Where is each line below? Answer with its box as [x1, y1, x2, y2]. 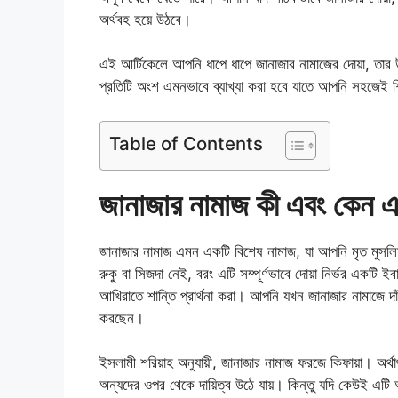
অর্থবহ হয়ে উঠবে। [99, 10, 191, 28]
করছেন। [99, 308, 144, 327]
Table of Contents [109, 131, 263, 155]
